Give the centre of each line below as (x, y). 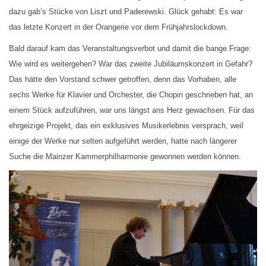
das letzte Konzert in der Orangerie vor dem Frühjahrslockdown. (118, 27)
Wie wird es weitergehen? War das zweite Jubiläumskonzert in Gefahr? (131, 64)
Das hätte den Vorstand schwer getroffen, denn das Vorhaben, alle (123, 80)
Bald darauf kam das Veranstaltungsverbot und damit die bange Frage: (130, 49)
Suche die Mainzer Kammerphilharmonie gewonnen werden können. (125, 157)
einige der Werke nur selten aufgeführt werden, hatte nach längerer (123, 141)
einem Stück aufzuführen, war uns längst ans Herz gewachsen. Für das (132, 110)
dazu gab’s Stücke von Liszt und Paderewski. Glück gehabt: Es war (126, 12)
